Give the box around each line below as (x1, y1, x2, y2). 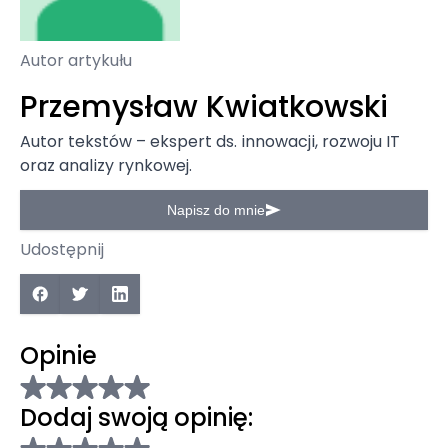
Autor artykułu (20, 49, 132, 72)
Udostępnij (20, 238, 104, 261)
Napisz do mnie (167, 202, 265, 218)
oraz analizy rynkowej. (20, 154, 192, 177)
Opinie (20, 339, 97, 372)
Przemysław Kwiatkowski (20, 86, 388, 128)
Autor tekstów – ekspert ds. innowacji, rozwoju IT (20, 130, 400, 153)
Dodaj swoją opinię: (20, 401, 253, 434)
